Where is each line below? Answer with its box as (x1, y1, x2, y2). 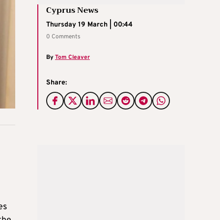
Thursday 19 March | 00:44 (46, 20, 133, 29)
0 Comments (46, 32, 81, 41)
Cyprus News (46, 3, 98, 17)
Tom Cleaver (55, 53, 90, 61)
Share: (46, 78, 67, 87)
